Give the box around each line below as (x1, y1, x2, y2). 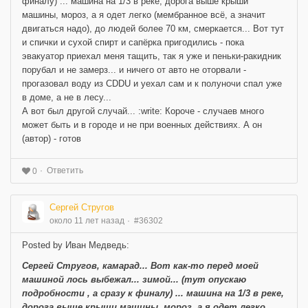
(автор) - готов (22, 133, 81, 144)
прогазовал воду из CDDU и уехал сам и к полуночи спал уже (22, 78, 282, 89)
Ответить (47, 166, 83, 176)
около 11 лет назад (49, 215, 124, 225)
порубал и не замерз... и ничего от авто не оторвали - (22, 65, 246, 76)
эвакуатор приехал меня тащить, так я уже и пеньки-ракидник (22, 51, 281, 62)
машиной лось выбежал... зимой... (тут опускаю (22, 274, 246, 285)
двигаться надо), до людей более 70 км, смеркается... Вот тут (22, 23, 284, 34)
